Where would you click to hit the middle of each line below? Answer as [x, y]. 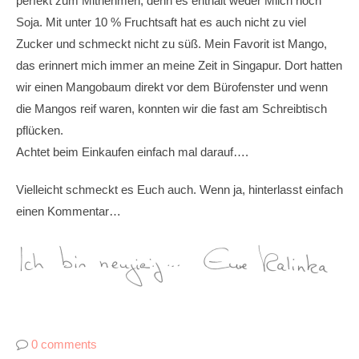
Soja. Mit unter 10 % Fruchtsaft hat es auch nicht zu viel [161, 22]
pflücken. [40, 130]
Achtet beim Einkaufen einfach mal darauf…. [132, 151]
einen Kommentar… [69, 211]
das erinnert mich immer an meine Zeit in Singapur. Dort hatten [179, 65]
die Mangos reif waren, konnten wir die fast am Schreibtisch [171, 108]
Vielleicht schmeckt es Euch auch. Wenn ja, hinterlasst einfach [179, 189]
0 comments [64, 344]
